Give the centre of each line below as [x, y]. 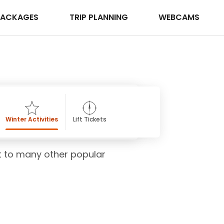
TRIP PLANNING [99, 17]
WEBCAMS [179, 17]
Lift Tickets [89, 119]
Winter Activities [32, 119]
